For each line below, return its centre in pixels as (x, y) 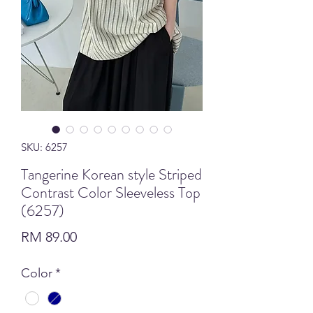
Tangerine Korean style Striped (111, 174)
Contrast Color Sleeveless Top (111, 192)
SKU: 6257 (44, 147)
